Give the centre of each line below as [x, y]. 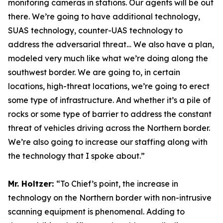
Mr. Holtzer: [32, 184]
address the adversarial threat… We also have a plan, [111, 44]
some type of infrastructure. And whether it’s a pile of [109, 100]
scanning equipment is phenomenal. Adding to [96, 212]
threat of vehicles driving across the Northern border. [109, 128]
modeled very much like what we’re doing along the [108, 58]
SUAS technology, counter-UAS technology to [95, 30]
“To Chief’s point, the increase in [117, 184]
